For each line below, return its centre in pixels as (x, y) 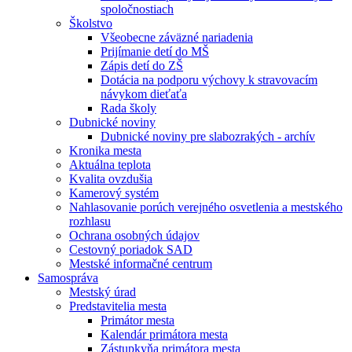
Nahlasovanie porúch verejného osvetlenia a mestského (206, 207)
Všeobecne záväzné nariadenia (177, 38)
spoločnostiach (137, 9)
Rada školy (128, 108)
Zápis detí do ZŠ (142, 66)
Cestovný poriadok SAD (131, 250)
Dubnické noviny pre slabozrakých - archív (208, 137)
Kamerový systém (114, 193)
